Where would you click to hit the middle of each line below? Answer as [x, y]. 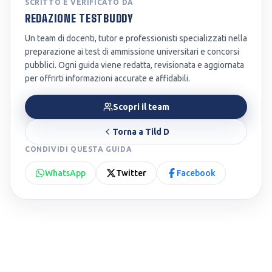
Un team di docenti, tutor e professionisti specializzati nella [136, 39]
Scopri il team [141, 107]
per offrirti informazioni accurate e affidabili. [107, 79]
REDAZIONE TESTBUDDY [79, 19]
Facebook [196, 173]
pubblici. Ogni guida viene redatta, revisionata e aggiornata [134, 65]
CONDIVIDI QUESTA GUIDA [79, 149]
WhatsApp [65, 173]
